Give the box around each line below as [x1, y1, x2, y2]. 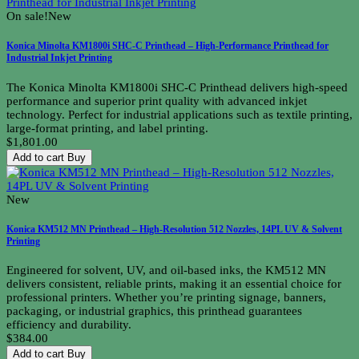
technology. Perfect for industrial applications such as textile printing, [6, 107, 353, 121]
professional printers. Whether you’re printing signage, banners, [6, 291, 326, 305]
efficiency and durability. [6, 318, 131, 332]
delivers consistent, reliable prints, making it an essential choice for [6, 277, 341, 291]
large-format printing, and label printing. [6, 121, 208, 135]
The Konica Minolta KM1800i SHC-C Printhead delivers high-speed [6, 80, 348, 94]
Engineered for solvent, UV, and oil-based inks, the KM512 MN [6, 264, 326, 277]
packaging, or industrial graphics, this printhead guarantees [6, 305, 302, 318]
